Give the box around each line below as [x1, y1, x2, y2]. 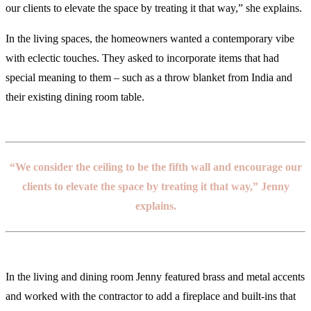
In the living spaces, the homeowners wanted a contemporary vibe [6, 33, 294, 45]
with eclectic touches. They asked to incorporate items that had [6, 52, 279, 65]
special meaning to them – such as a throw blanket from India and [6, 72, 292, 84]
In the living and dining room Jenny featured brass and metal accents [6, 270, 305, 283]
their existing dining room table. [6, 91, 147, 103]
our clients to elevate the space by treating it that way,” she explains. [6, 2, 305, 15]
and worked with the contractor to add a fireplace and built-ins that [6, 289, 296, 302]
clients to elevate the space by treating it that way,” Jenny [22, 180, 289, 193]
